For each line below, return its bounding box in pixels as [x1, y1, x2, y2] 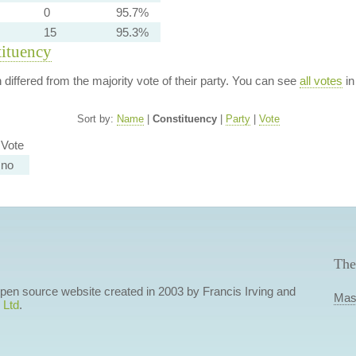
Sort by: [76, 113, 117, 125]
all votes [299, 74, 342, 87]
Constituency [152, 113, 217, 125]
